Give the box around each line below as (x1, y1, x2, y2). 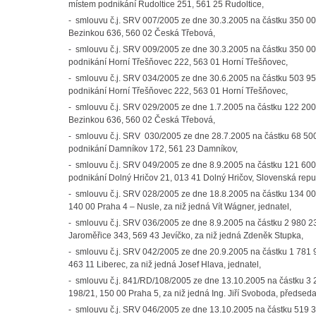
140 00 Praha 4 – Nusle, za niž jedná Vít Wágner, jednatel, (68, 202, 291, 212)
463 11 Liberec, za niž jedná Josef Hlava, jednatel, (68, 260, 261, 269)
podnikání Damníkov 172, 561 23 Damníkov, (68, 144, 238, 154)
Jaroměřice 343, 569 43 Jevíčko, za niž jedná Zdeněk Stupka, (68, 231, 303, 241)
